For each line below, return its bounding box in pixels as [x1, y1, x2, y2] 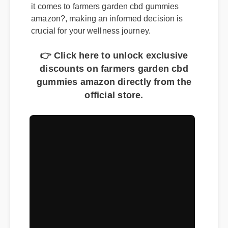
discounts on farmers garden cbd [42, 83, 202, 95]
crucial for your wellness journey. [32, 34, 156, 44]
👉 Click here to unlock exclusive [42, 69, 201, 81]
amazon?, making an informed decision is [32, 22, 189, 31]
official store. [90, 112, 154, 123]
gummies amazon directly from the [39, 98, 205, 109]
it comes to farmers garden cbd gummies [32, 9, 185, 18]
